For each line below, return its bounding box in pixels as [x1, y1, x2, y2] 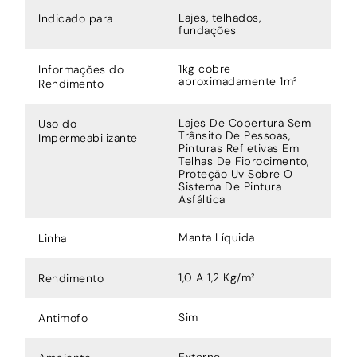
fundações [178, 22, 237, 37]
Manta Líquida [178, 229, 255, 245]
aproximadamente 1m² [178, 73, 298, 88]
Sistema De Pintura [178, 178, 281, 194]
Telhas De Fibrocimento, [178, 153, 309, 168]
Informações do [38, 61, 124, 76]
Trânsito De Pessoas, [178, 127, 290, 143]
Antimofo [38, 310, 88, 325]
